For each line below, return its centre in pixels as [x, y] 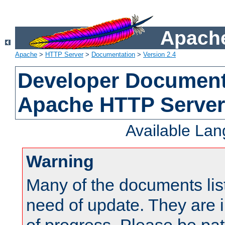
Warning [60, 161]
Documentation [113, 55]
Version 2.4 [159, 55]
